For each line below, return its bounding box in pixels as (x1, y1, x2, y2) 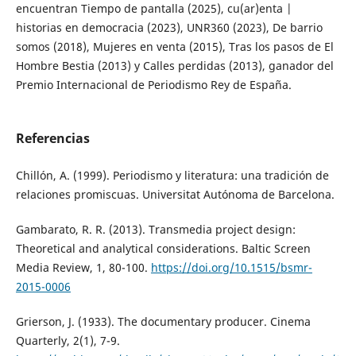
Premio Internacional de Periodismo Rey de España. (15, 77, 292, 93)
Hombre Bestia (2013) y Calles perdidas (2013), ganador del (15, 58, 334, 74)
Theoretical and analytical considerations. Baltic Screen (15, 241, 311, 257)
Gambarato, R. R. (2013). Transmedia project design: (15, 222, 296, 238)
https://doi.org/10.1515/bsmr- (150, 260, 312, 276)
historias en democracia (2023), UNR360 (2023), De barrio (15, 20, 323, 36)
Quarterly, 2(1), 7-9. (15, 333, 120, 349)
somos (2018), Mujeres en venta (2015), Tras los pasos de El (15, 39, 334, 55)
